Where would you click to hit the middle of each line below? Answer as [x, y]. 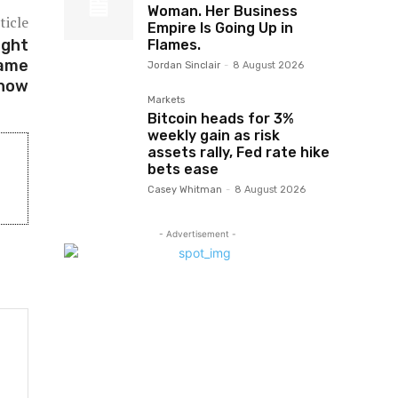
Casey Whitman [185, 190]
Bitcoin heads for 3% [221, 119]
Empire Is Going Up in [220, 28]
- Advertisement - [197, 234]
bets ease [183, 169]
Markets [166, 100]
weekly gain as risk [214, 135]
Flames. [174, 45]
